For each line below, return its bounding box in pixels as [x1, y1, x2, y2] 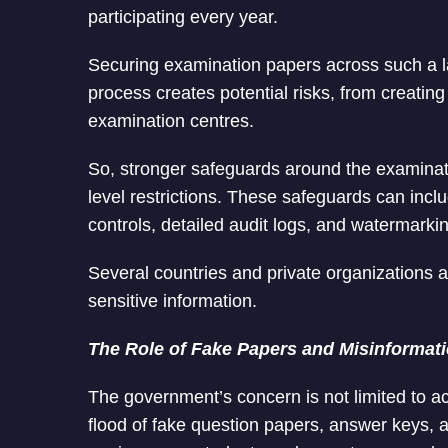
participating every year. [88, 7, 278, 28]
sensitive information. [88, 291, 257, 312]
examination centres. [88, 111, 254, 132]
